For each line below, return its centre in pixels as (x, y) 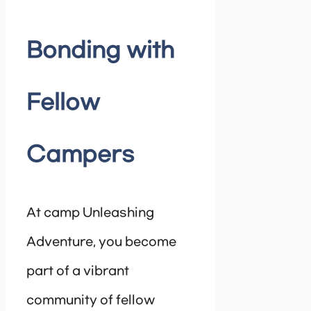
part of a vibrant (78, 271)
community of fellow (91, 300)
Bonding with (100, 51)
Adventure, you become (101, 242)
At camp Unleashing (90, 213)
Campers (81, 155)
